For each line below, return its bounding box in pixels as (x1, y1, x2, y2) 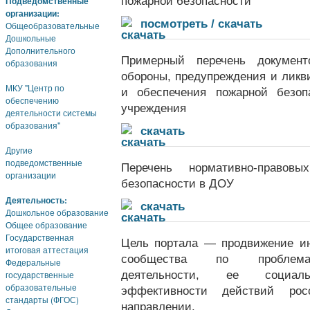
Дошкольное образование (6, 206, 109, 218)
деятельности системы (6, 107, 97, 118)
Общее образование (6, 219, 87, 230)
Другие (6, 144, 33, 156)
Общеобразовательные (6, 19, 100, 31)
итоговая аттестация (6, 244, 89, 255)
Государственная (6, 231, 74, 243)
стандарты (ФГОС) (6, 293, 79, 305)
